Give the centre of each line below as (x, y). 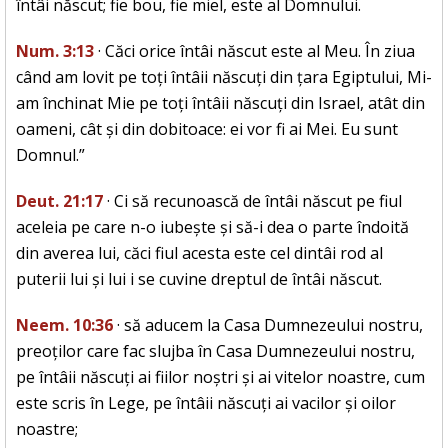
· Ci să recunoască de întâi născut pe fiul (252, 201)
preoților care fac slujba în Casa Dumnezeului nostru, (215, 351)
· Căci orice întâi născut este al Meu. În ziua (254, 51)
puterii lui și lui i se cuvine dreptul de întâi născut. (199, 279)
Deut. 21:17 (59, 201)
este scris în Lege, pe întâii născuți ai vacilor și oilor (206, 403)
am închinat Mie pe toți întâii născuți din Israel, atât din (220, 103)
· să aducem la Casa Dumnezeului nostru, (268, 325)
